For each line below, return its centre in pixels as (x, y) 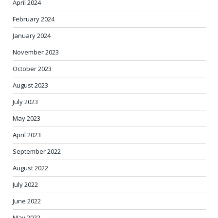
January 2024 (32, 36)
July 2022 (25, 185)
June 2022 (27, 201)
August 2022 (30, 168)
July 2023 (25, 102)
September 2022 (37, 152)
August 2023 (30, 85)
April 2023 (27, 135)
